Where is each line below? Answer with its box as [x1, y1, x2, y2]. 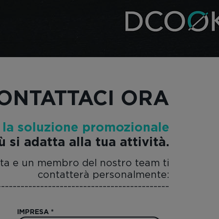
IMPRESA [17, 209, 51, 216]
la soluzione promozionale [2, 122, 169, 134]
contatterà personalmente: [38, 169, 169, 180]
